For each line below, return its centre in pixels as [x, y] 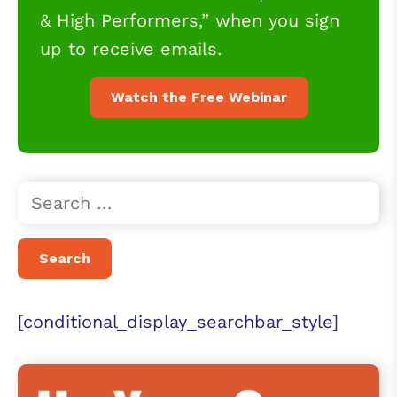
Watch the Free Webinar [198, 97]
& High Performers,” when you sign [190, 20]
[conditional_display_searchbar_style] [178, 322]
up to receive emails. [131, 49]
